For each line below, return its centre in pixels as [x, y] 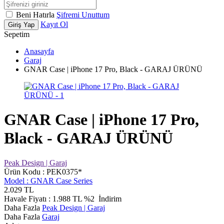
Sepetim [17, 34]
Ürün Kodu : [25, 171]
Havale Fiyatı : [28, 198]
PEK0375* [64, 171]
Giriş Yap [21, 25]
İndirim [109, 198]
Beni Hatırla [36, 15]
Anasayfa [39, 51]
